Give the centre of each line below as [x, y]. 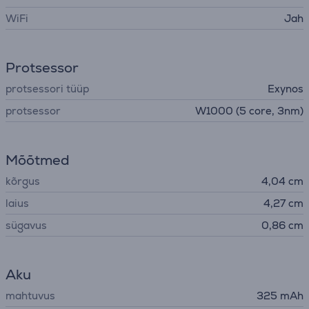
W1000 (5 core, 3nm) [249, 111]
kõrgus [23, 181]
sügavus [26, 225]
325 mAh [280, 296]
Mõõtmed [38, 160]
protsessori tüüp [47, 89]
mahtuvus [30, 296]
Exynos [286, 89]
